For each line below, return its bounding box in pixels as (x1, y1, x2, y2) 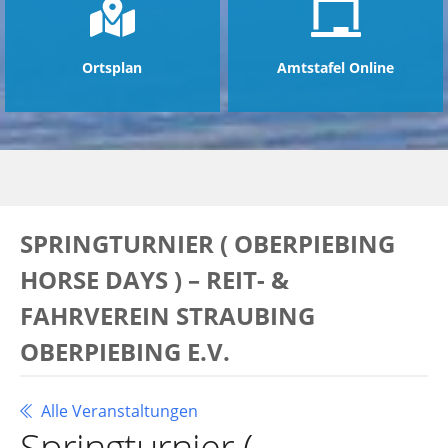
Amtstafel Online (277, 57, 395, 77)
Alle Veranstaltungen (37, 400, 198, 422)
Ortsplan (82, 57, 143, 77)
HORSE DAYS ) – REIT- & (20, 263, 289, 296)
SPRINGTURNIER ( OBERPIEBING (20, 227, 395, 260)
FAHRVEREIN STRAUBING (20, 299, 315, 332)
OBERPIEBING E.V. (20, 335, 230, 368)
